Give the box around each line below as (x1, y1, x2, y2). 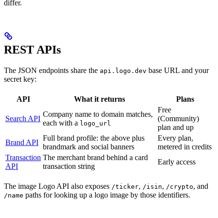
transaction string (43, 162, 95, 170)
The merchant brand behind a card (43, 153, 148, 162)
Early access (158, 157, 196, 166)
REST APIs (4, 43, 61, 56)
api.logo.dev (100, 67, 146, 74)
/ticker (111, 182, 139, 190)
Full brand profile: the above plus (43, 133, 145, 142)
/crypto (166, 182, 193, 190)
